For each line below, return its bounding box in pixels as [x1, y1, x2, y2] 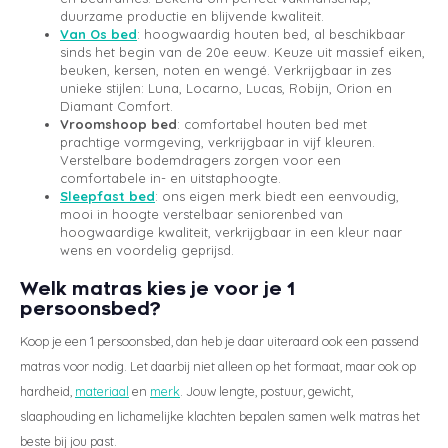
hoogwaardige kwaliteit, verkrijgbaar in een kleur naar [60, 223, 402, 240]
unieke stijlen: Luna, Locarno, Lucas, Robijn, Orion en [60, 79, 392, 96]
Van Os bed [60, 25, 137, 42]
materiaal [75, 382, 129, 399]
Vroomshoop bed [60, 115, 177, 132]
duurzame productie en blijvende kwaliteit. [60, 7, 324, 24]
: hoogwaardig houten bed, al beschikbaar [137, 25, 405, 42]
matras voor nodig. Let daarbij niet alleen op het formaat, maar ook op [20, 357, 416, 374]
